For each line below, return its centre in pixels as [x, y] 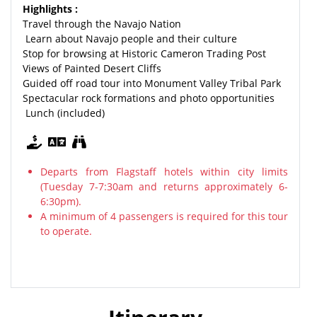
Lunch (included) [64, 113]
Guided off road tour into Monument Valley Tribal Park [152, 83]
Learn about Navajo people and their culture [130, 39]
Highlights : [50, 9]
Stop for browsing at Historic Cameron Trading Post [144, 53]
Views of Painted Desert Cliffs [92, 68]
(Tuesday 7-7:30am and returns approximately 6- [164, 186]
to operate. [66, 231]
